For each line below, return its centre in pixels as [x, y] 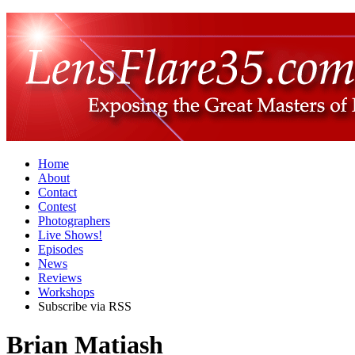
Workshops [66, 292]
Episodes [61, 249]
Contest [57, 206]
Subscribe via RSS [85, 306]
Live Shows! [70, 235]
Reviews [60, 278]
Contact [57, 192]
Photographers [74, 221]
